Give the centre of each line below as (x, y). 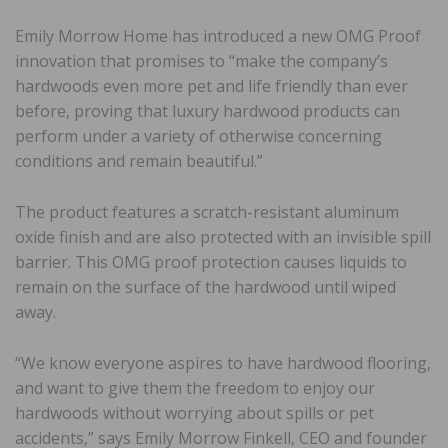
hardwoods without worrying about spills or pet (194, 412)
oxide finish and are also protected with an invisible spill (223, 236)
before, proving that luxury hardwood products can (207, 110)
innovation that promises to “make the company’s (201, 60)
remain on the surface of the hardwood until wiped (205, 286)
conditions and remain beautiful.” (139, 160)
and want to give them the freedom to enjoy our (195, 387)
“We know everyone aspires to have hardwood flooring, (223, 362)
